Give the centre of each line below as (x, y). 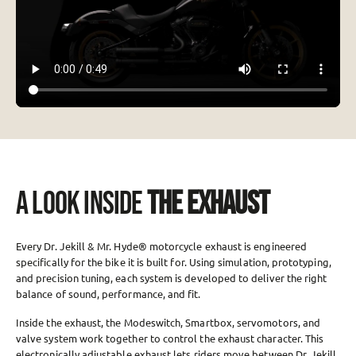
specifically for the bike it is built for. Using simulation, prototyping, (174, 261)
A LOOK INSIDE (81, 204)
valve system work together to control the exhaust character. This (170, 338)
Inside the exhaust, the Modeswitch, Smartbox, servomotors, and (168, 322)
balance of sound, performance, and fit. (108, 293)
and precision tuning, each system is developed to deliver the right (172, 277)
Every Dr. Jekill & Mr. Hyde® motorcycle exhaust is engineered (161, 246)
